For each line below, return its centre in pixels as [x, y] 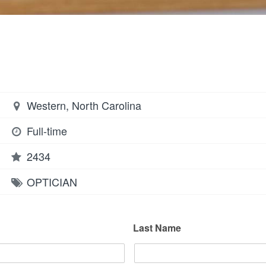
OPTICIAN [52, 181]
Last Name [157, 228]
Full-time [47, 130]
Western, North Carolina [83, 105]
